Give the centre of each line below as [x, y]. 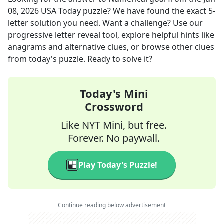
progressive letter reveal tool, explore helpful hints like [111, 35]
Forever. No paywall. [114, 138]
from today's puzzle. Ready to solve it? [80, 59]
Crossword [114, 106]
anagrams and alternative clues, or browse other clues [111, 47]
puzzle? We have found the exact [145, 11]
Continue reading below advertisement [112, 205]
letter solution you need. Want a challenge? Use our [105, 23]
